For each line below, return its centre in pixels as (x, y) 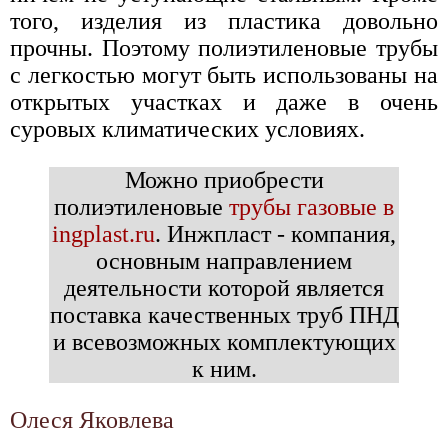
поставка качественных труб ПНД (224, 315)
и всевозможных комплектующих (224, 342)
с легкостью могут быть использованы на (224, 75)
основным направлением (224, 261)
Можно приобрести (224, 180)
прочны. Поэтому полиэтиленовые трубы (224, 48)
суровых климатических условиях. (187, 129)
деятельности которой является (224, 288)
